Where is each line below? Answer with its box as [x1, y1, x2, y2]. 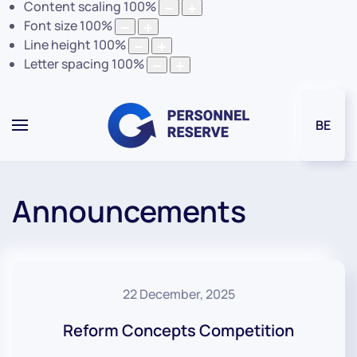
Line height [24, 36, 91, 54]
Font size [24, 17, 77, 35]
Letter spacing [24, 55, 109, 73]
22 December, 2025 [122, 285, 235, 304]
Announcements [12, 190, 246, 232]
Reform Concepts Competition [63, 320, 294, 342]
